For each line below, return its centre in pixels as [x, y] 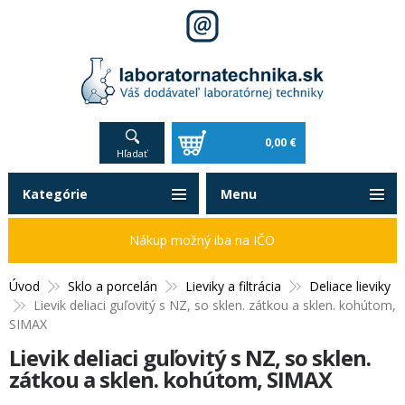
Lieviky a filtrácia [233, 287]
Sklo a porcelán [113, 287]
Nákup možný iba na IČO [202, 240]
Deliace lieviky [350, 287]
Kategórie [55, 194]
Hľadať [132, 154]
